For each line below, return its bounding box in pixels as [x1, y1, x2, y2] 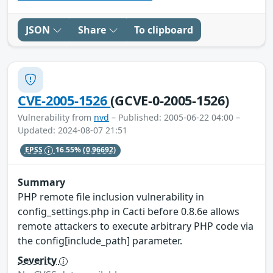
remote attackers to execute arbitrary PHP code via [18, 219, 253, 233]
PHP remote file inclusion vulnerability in [18, 190, 204, 204]
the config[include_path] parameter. [18, 233, 182, 247]
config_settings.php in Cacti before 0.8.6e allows [18, 204, 239, 218]
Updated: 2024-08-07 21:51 [18, 124, 127, 136]
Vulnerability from [18, 111, 94, 123]
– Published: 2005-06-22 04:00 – [109, 111, 240, 123]
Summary [18, 175, 65, 189]
